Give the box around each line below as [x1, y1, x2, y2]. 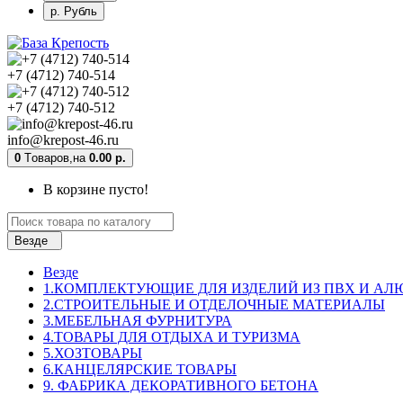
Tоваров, [24, 150, 73, 165]
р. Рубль [50, 4, 97, 18]
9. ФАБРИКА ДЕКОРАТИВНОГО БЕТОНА [43, 377, 318, 393]
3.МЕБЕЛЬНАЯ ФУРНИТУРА [43, 312, 232, 328]
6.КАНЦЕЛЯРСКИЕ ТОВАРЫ [43, 361, 237, 377]
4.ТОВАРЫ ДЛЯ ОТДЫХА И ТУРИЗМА [43, 328, 300, 345]
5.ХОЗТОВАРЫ [43, 345, 142, 361]
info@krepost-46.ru [7, 131, 119, 148]
